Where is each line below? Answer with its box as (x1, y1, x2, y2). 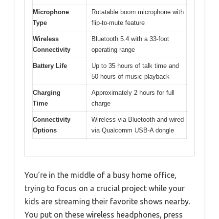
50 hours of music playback (91, 73, 170, 81)
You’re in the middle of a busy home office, (24, 170, 176, 179)
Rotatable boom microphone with (91, 8, 184, 16)
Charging (33, 89, 61, 97)
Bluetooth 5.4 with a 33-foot (91, 35, 169, 43)
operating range (91, 46, 135, 54)
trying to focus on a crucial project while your (24, 183, 185, 193)
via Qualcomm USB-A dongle (91, 127, 174, 134)
